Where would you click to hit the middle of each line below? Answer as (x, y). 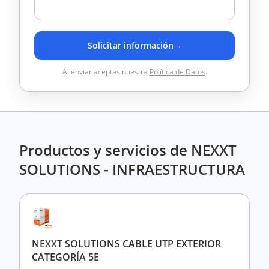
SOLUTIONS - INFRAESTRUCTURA (132, 169)
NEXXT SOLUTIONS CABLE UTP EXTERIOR (126, 244)
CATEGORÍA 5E (65, 257)
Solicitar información (130, 45)
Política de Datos (177, 72)
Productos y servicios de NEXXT (128, 150)
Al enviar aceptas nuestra (106, 72)
